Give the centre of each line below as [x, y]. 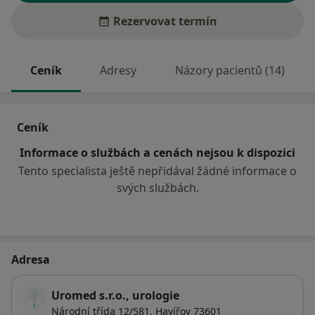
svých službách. [157, 188]
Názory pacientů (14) [230, 71]
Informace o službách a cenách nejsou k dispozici [157, 153]
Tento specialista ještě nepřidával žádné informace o [157, 171]
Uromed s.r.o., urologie [115, 296]
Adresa [31, 260]
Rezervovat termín [165, 21]
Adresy [118, 71]
